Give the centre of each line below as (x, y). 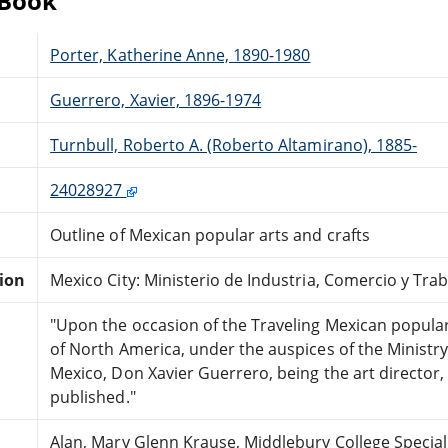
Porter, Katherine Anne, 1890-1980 (180, 54)
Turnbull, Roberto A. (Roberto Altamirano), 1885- (234, 144)
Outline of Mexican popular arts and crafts (210, 234)
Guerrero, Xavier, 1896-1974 (156, 99)
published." (93, 396)
